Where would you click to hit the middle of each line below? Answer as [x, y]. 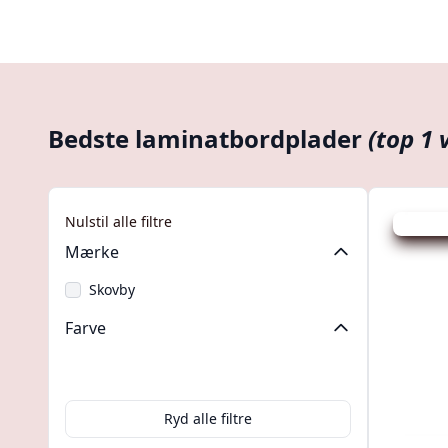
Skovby [112, 289]
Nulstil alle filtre [118, 221]
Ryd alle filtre [208, 418]
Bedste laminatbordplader [208, 138]
